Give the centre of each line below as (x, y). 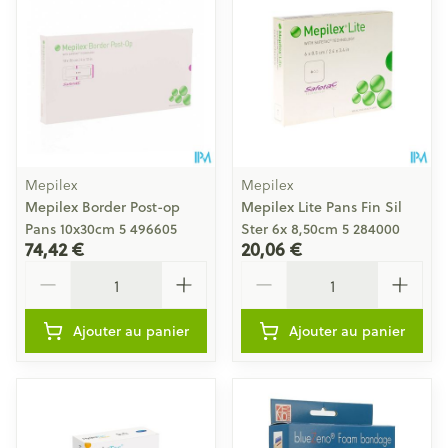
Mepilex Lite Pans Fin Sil (321, 207)
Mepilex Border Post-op (102, 207)
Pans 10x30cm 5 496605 (101, 229)
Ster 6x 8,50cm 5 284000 (320, 229)
